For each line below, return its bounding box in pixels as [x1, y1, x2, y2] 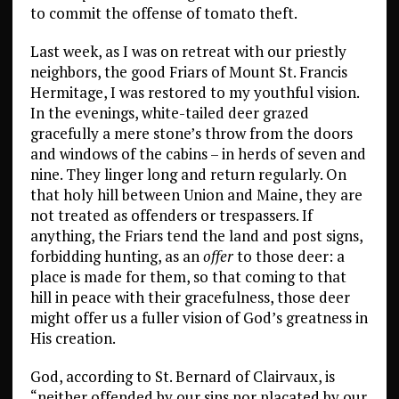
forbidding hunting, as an [29, 246, 203, 267]
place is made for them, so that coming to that [29, 266, 346, 288]
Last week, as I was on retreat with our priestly [29, 41, 346, 62]
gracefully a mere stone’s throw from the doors [29, 123, 353, 144]
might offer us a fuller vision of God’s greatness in [29, 307, 368, 329]
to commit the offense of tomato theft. [29, 3, 297, 24]
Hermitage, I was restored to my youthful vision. [29, 82, 359, 103]
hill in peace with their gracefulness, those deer [29, 287, 350, 308]
